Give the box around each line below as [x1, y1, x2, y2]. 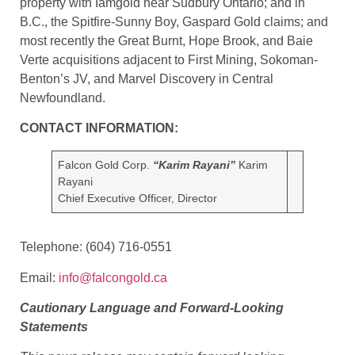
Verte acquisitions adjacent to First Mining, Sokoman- [20, 52, 318, 67]
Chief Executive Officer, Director [58, 192, 218, 205]
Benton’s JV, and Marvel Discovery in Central [20, 71, 273, 86]
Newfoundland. [20, 90, 105, 105]
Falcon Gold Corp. [58, 158, 154, 172]
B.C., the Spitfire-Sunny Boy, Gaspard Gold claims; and [20, 14, 328, 29]
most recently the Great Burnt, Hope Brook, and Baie [20, 33, 313, 48]
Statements [20, 320, 88, 334]
